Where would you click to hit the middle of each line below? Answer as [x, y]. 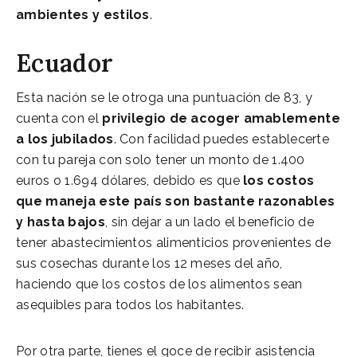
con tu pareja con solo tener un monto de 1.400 [161, 159]
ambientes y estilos [83, 14]
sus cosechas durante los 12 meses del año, [149, 263]
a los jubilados [65, 139]
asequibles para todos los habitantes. [130, 304]
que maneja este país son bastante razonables [176, 201]
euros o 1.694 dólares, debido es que [128, 180]
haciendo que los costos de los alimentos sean [159, 284]
